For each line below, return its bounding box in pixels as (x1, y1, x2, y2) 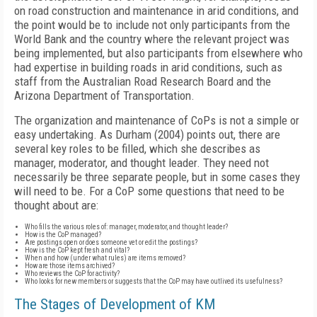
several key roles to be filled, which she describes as (14, 142, 260, 156)
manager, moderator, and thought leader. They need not (14, 156, 269, 170)
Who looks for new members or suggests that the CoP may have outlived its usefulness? (25, 277, 282, 285)
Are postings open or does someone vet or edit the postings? (25, 238, 197, 246)
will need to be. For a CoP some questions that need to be (14, 184, 284, 198)
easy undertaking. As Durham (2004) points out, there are (14, 127, 280, 142)
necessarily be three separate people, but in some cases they (14, 170, 300, 184)
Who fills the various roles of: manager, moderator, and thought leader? (25, 223, 228, 231)
